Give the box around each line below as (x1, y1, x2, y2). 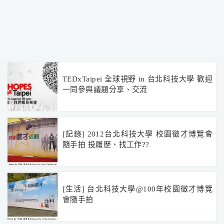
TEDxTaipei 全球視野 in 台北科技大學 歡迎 (62, 74, 212, 83)
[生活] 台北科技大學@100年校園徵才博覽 (62, 184, 212, 193)
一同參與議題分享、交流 (62, 85, 147, 93)
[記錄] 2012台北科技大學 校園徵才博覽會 (62, 129, 212, 138)
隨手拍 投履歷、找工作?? (62, 140, 149, 148)
